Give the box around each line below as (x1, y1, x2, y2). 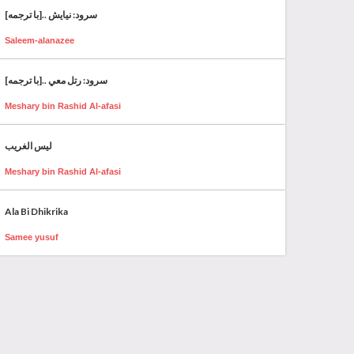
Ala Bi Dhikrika (5, 205, 68, 217)
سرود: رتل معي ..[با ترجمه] (5, 73, 107, 86)
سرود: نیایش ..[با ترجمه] (5, 8, 97, 21)
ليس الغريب (5, 139, 52, 152)
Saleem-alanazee (5, 35, 74, 45)
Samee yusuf (5, 232, 58, 242)
